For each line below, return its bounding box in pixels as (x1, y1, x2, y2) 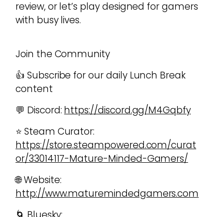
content (15, 82, 53, 96)
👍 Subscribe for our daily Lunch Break (15, 69, 186, 82)
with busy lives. (15, 14, 81, 27)
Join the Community (15, 47, 110, 61)
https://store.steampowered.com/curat (15, 139, 197, 152)
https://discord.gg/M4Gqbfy (64, 104, 191, 117)
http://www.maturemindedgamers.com (15, 187, 199, 201)
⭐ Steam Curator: (15, 125, 95, 139)
